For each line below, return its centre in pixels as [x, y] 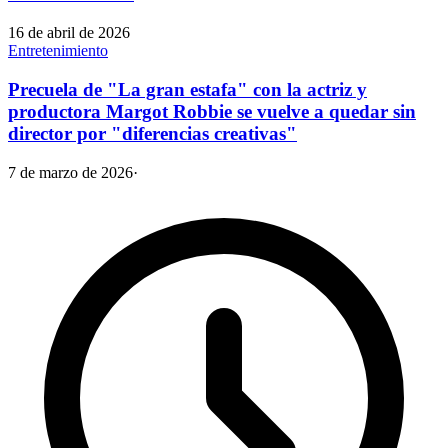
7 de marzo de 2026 [70, 172]
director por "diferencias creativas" [152, 133]
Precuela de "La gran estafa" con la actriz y [187, 89]
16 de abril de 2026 [69, 33]
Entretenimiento [58, 51]
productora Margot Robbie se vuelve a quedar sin [212, 111]
